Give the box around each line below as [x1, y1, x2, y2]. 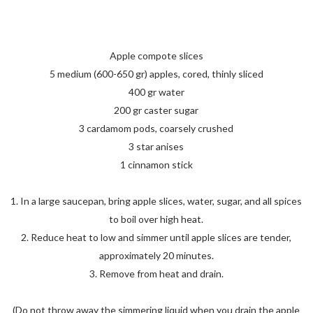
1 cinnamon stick [119, 158, 193, 170]
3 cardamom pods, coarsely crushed [79, 122, 234, 134]
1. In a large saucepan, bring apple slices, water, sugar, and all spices [10, 194, 303, 207]
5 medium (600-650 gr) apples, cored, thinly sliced [49, 67, 263, 80]
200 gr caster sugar [114, 103, 199, 116]
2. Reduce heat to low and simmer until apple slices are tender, [21, 231, 292, 243]
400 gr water [128, 85, 184, 98]
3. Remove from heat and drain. [89, 267, 224, 279]
